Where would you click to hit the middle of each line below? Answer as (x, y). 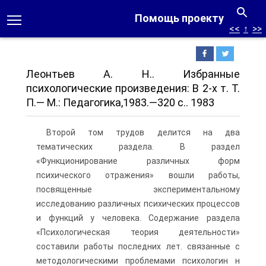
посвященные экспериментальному (138, 189)
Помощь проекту (179, 18)
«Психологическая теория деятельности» (138, 232)
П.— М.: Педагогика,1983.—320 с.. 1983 (120, 102)
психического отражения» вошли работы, (138, 175)
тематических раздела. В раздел (138, 147)
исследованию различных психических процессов (138, 204)
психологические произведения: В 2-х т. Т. (133, 88)
